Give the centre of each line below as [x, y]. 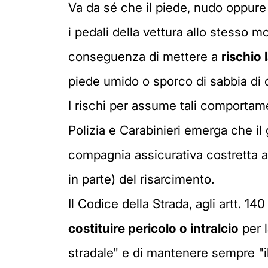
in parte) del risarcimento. [141, 179]
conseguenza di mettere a [145, 57]
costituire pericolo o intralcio [153, 228]
